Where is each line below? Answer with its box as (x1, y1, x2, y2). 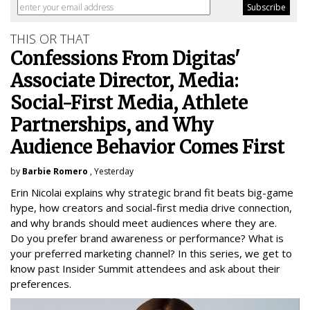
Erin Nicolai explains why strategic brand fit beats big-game (10, 185, 293, 200)
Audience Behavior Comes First (10, 136, 284, 159)
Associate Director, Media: (10, 69, 239, 93)
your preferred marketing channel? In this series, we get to (10, 246, 292, 261)
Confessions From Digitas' (10, 47, 240, 71)
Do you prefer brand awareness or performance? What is (10, 231, 284, 246)
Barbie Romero (22, 165, 88, 178)
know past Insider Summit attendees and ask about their (10, 262, 280, 276)
